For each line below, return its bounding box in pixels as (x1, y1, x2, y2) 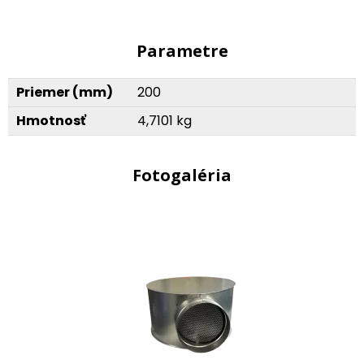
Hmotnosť (16, 110, 86, 130)
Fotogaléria (132, 163, 232, 186)
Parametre (136, 39, 228, 62)
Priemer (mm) (16, 82, 113, 102)
